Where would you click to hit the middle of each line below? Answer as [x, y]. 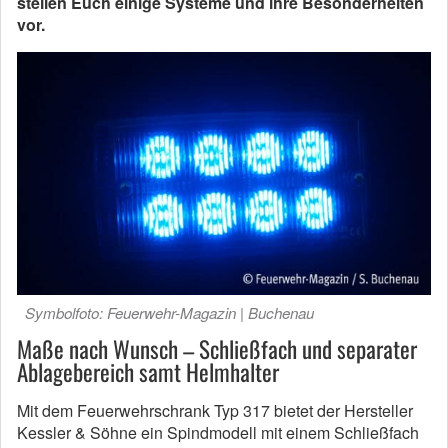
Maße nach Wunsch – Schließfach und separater [217, 349]
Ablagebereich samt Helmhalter [148, 372]
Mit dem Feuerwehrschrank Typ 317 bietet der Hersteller [215, 410]
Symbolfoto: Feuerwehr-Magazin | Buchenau [169, 312]
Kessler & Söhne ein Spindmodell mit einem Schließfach [218, 432]
